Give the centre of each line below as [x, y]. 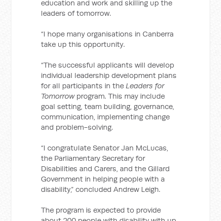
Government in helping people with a [103, 179]
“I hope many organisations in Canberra [108, 34]
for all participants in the [84, 86]
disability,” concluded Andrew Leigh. [101, 189]
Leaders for [145, 86]
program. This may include [120, 96]
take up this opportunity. [83, 44]
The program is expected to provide [101, 210]
